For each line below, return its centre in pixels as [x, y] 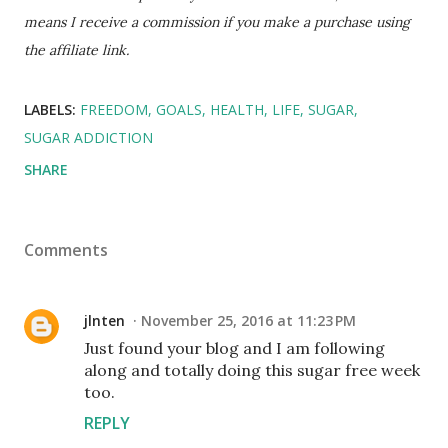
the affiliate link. [76, 50]
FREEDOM [114, 109]
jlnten [104, 320]
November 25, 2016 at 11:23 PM [248, 320]
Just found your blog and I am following [234, 348]
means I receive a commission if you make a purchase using [217, 22]
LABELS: [50, 109]
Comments [66, 250]
